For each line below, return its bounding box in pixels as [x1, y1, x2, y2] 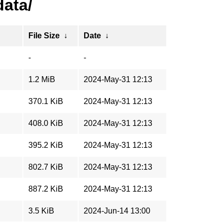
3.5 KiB [28, 207, 54, 215]
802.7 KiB [28, 163, 63, 171]
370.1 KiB [28, 97, 63, 106]
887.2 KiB [28, 185, 63, 193]
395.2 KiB [28, 141, 63, 149]
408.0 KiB [28, 119, 63, 127]
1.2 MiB [28, 75, 55, 84]
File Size [28, 31, 60, 40]
